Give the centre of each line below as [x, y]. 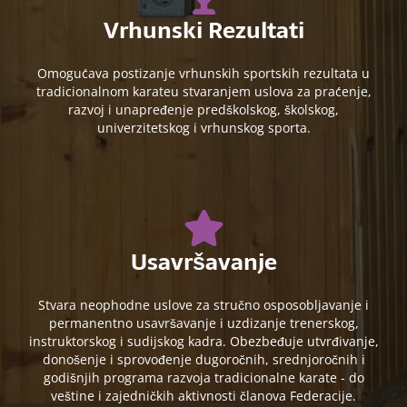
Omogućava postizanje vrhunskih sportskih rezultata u [203, 74]
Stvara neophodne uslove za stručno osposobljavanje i [203, 305]
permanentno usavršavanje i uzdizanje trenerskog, [203, 323]
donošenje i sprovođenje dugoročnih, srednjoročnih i [203, 360]
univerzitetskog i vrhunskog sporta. [203, 128]
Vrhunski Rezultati [203, 30]
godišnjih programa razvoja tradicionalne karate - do [203, 378]
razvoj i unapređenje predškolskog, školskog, [203, 110]
